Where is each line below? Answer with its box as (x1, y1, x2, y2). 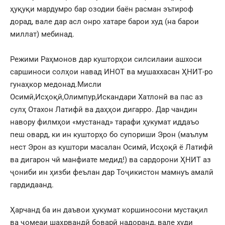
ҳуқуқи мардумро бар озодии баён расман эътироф (10, 4, 193, 14)
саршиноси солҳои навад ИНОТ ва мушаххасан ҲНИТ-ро (10, 67, 213, 76)
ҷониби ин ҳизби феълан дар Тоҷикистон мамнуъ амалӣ (10, 167, 213, 177)
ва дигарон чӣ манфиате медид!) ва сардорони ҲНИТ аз (10, 155, 211, 164)
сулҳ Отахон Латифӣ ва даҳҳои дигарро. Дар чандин (10, 104, 197, 114)
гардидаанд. (10, 180, 54, 189)
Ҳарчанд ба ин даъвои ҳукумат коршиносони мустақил (10, 205, 208, 214)
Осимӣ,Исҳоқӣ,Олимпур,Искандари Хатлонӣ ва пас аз (10, 92, 203, 101)
